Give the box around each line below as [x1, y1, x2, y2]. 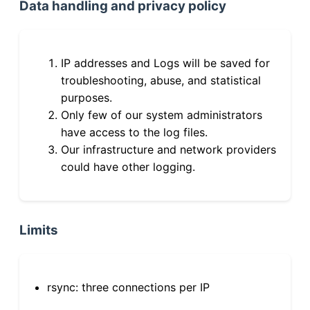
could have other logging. [61, 159, 195, 174]
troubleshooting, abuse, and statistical [61, 73, 261, 87]
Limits [19, 221, 58, 238]
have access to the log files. [61, 125, 208, 139]
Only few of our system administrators [61, 107, 262, 122]
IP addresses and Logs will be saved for [61, 55, 270, 70]
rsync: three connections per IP [47, 280, 210, 294]
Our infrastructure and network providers [61, 142, 276, 156]
